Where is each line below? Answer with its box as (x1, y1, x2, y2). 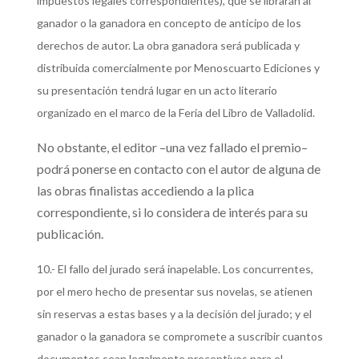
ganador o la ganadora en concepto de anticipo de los (36, 16, 301, 30)
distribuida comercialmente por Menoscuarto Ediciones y (36, 61, 320, 75)
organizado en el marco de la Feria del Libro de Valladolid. (36, 106, 315, 119)
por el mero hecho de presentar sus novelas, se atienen (36, 284, 313, 298)
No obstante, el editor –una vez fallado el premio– (36, 139, 308, 155)
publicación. (36, 226, 103, 241)
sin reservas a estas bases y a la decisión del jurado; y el (36, 307, 312, 321)
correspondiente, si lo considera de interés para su (36, 204, 308, 220)
